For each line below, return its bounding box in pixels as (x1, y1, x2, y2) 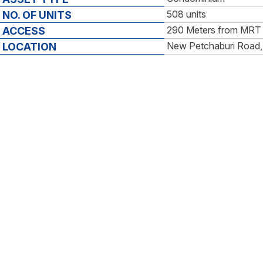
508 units (167, 8, 206, 21)
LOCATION (2, 41, 56, 53)
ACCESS (2, 25, 45, 38)
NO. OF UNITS (2, 9, 72, 22)
